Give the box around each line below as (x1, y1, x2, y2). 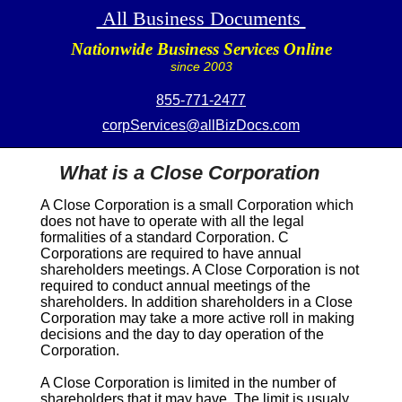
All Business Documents (96, 7, 306, 30)
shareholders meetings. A (39, 262, 205, 278)
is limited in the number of (169, 375, 336, 391)
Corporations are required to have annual (39, 246, 301, 262)
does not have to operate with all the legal (39, 214, 304, 230)
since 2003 (170, 59, 232, 74)
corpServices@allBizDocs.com (102, 118, 300, 133)
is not (320, 262, 359, 278)
